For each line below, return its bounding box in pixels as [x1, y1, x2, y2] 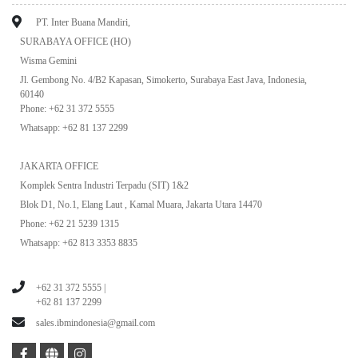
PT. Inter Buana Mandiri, [36, 17, 130, 29]
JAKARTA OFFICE [20, 161, 98, 173]
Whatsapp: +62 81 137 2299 [20, 122, 130, 134]
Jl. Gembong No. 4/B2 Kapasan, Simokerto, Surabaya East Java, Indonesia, [20, 74, 307, 86]
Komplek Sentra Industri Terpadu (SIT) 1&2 [20, 180, 189, 192]
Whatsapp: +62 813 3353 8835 [20, 237, 137, 249]
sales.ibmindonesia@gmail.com [36, 317, 155, 329]
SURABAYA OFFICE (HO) [20, 36, 131, 48]
